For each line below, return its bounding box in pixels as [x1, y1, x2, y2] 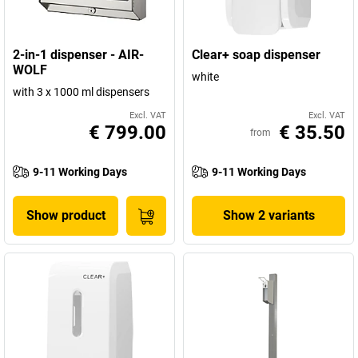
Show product [26, 208, 105, 223]
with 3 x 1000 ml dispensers [13, 86, 149, 98]
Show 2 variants [222, 208, 315, 223]
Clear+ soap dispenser [192, 47, 320, 62]
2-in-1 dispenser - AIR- [13, 47, 144, 62]
